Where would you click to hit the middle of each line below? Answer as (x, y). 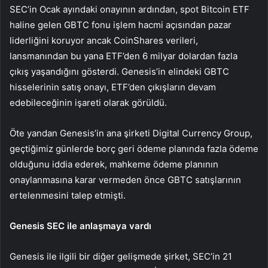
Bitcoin (216, 10)
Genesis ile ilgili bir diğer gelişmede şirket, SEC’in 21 (121, 257)
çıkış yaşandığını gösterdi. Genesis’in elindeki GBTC (119, 72)
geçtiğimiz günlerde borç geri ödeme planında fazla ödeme (134, 149)
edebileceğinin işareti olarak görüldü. (88, 103)
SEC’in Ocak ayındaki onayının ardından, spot (105, 10)
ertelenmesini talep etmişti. (68, 196)
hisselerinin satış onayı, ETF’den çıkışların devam (113, 87)
